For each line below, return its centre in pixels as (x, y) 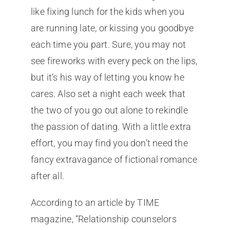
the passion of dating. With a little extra (111, 127)
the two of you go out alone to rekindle (109, 110)
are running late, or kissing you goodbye (112, 28)
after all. (47, 176)
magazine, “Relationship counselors (103, 219)
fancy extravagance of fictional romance (114, 160)
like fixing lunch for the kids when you (107, 12)
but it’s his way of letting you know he (107, 78)
